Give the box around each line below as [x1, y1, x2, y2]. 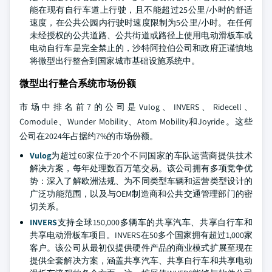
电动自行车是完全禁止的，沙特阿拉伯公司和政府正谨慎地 [30, 42, 253, 53]
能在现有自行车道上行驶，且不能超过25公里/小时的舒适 [30, 4, 253, 15]
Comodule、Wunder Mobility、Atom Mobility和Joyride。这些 [19, 116, 253, 127]
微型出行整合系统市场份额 [19, 77, 136, 90]
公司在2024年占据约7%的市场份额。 [19, 131, 158, 141]
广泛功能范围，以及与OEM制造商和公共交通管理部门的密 [30, 188, 253, 199]
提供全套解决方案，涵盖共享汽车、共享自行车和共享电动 [30, 255, 253, 266]
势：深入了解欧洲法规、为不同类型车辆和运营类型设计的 [30, 175, 253, 186]
